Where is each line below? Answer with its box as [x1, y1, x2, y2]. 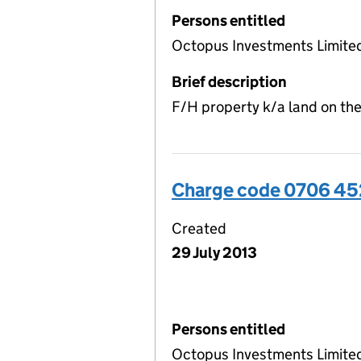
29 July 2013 [172, 243, 257, 262]
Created [172, 218, 226, 238]
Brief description [172, 72, 287, 91]
